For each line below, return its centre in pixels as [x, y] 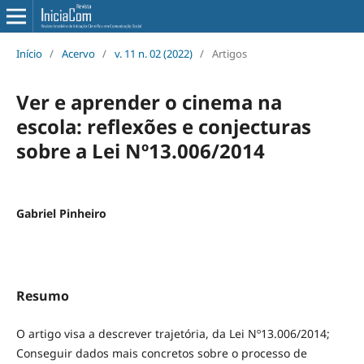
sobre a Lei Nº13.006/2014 [140, 150]
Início [29, 53]
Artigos [229, 53]
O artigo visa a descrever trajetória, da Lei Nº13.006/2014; [173, 333]
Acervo [78, 53]
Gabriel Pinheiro [61, 213]
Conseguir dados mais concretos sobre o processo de [161, 353]
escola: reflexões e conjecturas [163, 126]
